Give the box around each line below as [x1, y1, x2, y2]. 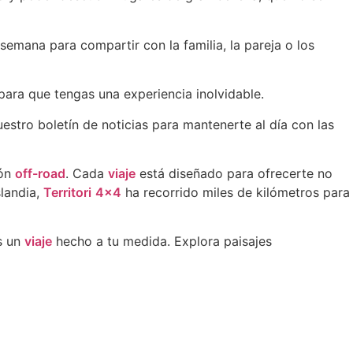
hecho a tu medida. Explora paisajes [52, 233, 272, 250]
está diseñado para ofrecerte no [136, 165, 333, 181]
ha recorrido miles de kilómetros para [121, 184, 350, 200]
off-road [15, 165, 65, 181]
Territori [43, 184, 91, 200]
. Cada [65, 165, 108, 181]
